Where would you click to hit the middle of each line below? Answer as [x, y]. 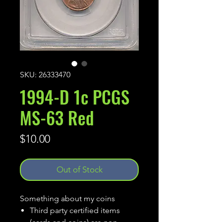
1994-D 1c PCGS [75, 97]
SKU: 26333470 [45, 75]
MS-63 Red [57, 118]
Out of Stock [79, 170]
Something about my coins [67, 199]
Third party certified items [75, 211]
